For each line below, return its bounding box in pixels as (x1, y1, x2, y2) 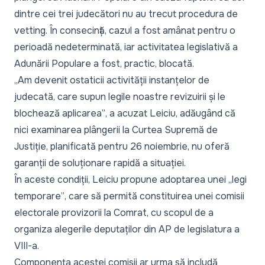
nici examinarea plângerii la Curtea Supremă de (14, 124, 218, 136)
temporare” (14, 190, 64, 202)
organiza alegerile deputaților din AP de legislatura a (14, 223, 240, 235)
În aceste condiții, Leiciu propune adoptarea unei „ (14, 173, 232, 186)
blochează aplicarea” (14, 107, 105, 119)
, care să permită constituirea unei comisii (64, 190, 244, 202)
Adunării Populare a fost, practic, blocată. (14, 57, 194, 70)
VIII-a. (14, 240, 39, 252)
